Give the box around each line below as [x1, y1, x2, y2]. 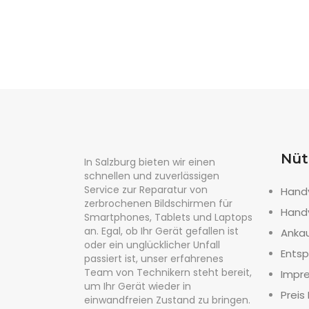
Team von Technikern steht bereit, [84, 266, 252, 279]
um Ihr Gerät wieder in [84, 279, 191, 293]
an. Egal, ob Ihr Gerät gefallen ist [84, 224, 239, 238]
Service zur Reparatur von [84, 183, 208, 197]
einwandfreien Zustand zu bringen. [84, 293, 250, 307]
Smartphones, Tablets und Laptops [84, 210, 252, 224]
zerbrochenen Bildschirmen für [84, 197, 232, 210]
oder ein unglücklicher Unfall [84, 238, 220, 252]
